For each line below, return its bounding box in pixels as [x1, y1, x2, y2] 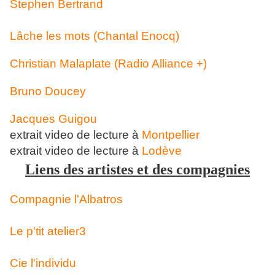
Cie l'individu [10, 257, 76, 269]
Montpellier [142, 128, 199, 141]
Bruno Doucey [10, 85, 86, 98]
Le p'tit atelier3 [10, 225, 86, 238]
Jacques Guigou [10, 112, 97, 125]
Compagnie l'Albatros [10, 193, 123, 206]
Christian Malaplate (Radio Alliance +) [10, 57, 207, 70]
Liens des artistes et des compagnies [25, 161, 250, 177]
